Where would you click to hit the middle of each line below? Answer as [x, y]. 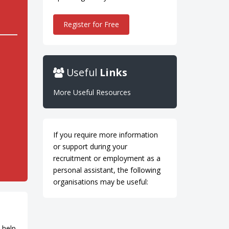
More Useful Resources [92, 92]
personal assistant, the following [107, 170]
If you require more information [105, 135]
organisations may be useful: [100, 182]
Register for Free [91, 24]
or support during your [90, 146]
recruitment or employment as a [107, 158]
